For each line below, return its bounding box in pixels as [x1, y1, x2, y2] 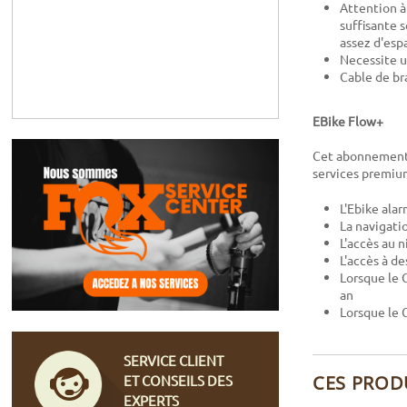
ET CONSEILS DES [124, 371, 233, 389]
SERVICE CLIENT [124, 351, 224, 369]
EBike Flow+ [313, 112, 383, 129]
